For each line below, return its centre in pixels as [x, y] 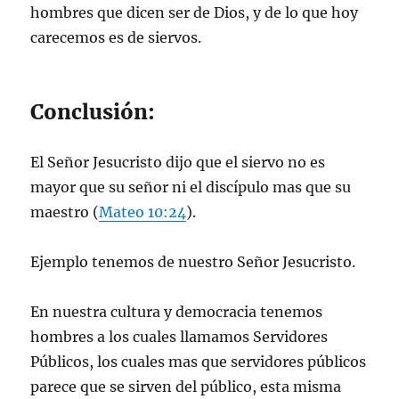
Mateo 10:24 [143, 212]
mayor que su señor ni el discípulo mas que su [191, 187]
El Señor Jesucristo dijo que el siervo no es [178, 162]
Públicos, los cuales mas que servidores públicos [199, 362]
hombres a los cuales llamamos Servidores [179, 337]
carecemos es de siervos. [116, 37]
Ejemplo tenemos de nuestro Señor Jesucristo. [193, 262]
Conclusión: [93, 112]
